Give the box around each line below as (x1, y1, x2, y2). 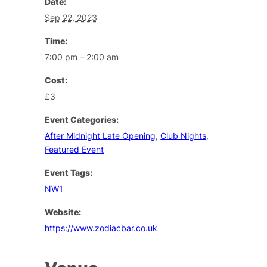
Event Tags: (45, 167, 93, 178)
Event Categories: (45, 114, 119, 125)
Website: (45, 206, 82, 217)
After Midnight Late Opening (45, 130, 156, 141)
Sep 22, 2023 (45, 12, 98, 23)
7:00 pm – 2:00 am (45, 51, 119, 62)
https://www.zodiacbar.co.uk (45, 222, 158, 233)
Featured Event (45, 144, 104, 154)
